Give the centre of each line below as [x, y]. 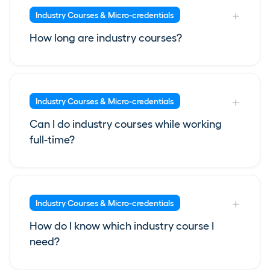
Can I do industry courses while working [126, 124]
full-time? [52, 140]
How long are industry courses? [106, 38]
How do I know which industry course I [122, 226]
